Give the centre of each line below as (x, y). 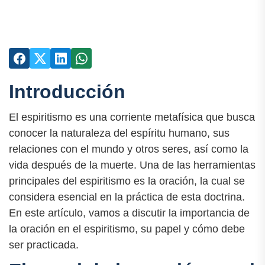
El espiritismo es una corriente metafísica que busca (132, 117)
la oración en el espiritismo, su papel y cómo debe (127, 229)
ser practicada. (44, 245)
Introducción (67, 92)
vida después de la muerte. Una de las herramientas (132, 165)
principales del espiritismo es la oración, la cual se (127, 181)
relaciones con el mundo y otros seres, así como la (129, 149)
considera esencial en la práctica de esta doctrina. (127, 197)
